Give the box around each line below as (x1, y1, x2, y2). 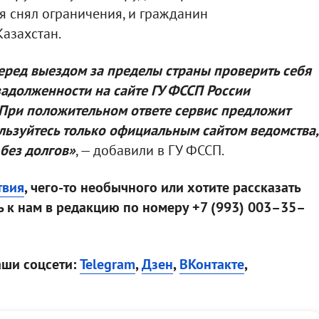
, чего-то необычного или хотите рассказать (23, 178, 300, 197)
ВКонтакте (179, 255, 244, 274)
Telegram (79, 255, 135, 274)
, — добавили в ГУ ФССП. (75, 141, 224, 160)
